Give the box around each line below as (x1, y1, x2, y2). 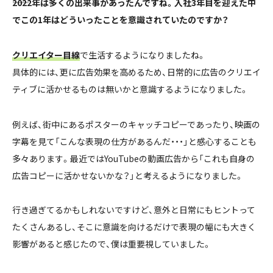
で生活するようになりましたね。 (80, 48, 206, 61)
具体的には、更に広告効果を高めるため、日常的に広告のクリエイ (12, 65, 261, 78)
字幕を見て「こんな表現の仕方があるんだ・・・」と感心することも (12, 135, 257, 147)
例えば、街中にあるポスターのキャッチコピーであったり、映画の (12, 118, 260, 130)
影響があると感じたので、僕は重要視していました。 (12, 237, 211, 250)
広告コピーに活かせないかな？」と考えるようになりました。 (12, 169, 244, 182)
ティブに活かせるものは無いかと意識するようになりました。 (12, 82, 249, 95)
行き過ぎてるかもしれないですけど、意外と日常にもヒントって (12, 203, 255, 216)
